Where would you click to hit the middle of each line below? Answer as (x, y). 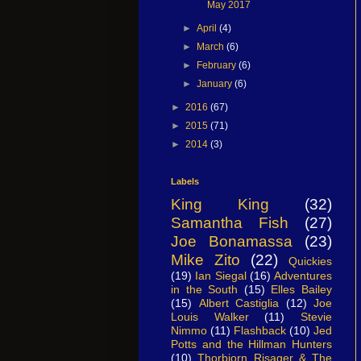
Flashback (260, 330)
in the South (205, 289)
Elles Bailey (302, 289)
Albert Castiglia (239, 303)
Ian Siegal (221, 275)
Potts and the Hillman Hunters (251, 344)
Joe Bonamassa (232, 241)
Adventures (303, 275)
